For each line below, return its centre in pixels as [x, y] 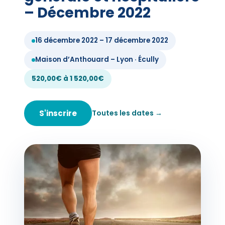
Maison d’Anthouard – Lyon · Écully [97, 60]
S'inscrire [58, 113]
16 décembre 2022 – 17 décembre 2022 [102, 40]
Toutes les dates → [127, 113]
